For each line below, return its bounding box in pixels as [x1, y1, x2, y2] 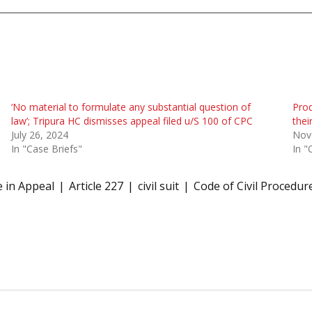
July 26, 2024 [10, 127, 68, 141]
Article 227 [69, 178, 123, 194]
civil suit [138, 178, 179, 194]
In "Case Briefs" [10, 141, 82, 155]
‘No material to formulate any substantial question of [10, 100, 251, 114]
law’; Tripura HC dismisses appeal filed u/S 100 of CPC [10, 114, 253, 127]
